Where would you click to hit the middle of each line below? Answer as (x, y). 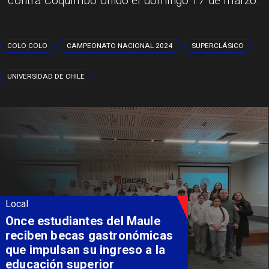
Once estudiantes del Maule (83, 221)
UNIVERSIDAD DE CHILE (46, 77)
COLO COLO (27, 46)
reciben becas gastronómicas (89, 236)
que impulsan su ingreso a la (85, 250)
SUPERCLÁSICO (217, 46)
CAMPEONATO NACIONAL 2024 (119, 46)
